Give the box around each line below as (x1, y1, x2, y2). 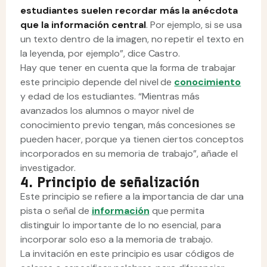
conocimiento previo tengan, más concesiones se (20, 119, 236, 131)
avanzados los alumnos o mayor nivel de (20, 104, 195, 117)
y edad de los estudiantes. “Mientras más (20, 90, 200, 103)
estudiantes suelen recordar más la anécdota (20, 4, 238, 17)
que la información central (20, 18, 146, 31)
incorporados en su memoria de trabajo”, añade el (20, 147, 238, 160)
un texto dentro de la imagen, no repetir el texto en (20, 33, 244, 45)
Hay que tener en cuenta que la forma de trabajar (20, 61, 237, 74)
